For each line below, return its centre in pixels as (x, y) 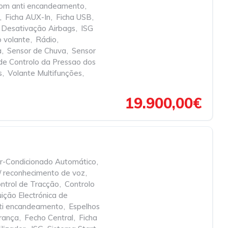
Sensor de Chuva (37, 51)
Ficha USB (74, 17)
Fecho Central (49, 218)
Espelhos (84, 206)
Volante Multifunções (45, 73)
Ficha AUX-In (28, 17)
